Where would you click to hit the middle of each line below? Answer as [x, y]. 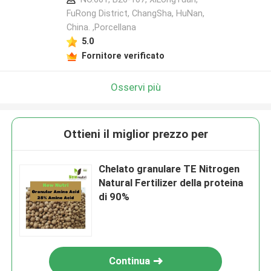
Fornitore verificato [123, 55]
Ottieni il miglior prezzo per [135, 134]
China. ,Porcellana [101, 28]
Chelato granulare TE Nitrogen [169, 169]
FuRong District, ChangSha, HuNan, [135, 14]
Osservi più [135, 87]
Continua [130, 261]
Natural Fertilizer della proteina [171, 183]
